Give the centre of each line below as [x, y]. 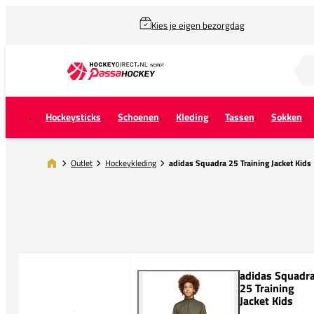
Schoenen [138, 117]
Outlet [82, 163]
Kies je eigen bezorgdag [198, 25]
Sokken [287, 117]
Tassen [240, 117]
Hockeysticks [73, 117]
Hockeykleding [131, 163]
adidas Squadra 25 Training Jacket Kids [240, 163]
